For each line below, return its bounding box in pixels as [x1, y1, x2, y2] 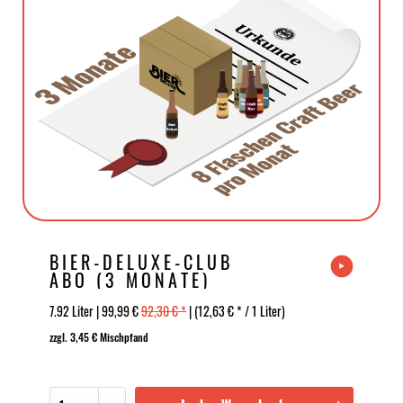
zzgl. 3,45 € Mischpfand [49, 329, 148, 345]
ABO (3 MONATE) [49, 266, 210, 293]
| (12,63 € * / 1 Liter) [186, 301, 285, 320]
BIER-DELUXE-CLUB [49, 248, 233, 275]
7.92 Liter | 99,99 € [49, 301, 141, 320]
